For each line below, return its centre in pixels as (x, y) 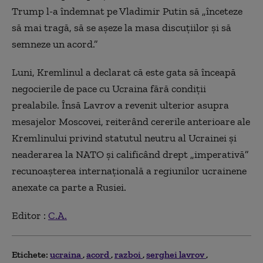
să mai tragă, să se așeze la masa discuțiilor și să (122, 27)
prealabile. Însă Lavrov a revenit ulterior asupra (120, 105)
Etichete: (30, 254)
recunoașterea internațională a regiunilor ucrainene (129, 171)
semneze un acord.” (55, 44)
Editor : (30, 215)
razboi (129, 254)
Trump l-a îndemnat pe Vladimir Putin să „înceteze (127, 11)
